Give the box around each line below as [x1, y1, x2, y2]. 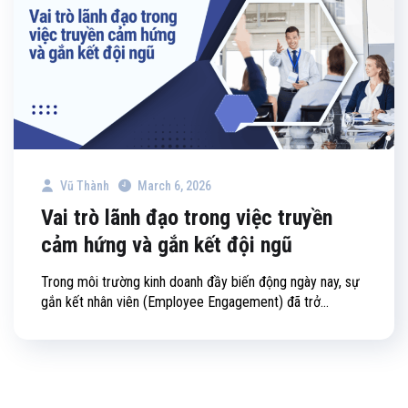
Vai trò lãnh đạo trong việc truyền [41, 205, 332, 231]
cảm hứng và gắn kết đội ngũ [41, 232, 292, 259]
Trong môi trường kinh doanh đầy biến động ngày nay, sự [41, 273, 360, 291]
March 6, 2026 [138, 178, 211, 194]
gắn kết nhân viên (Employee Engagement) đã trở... [41, 293, 329, 311]
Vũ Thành [57, 178, 109, 194]
